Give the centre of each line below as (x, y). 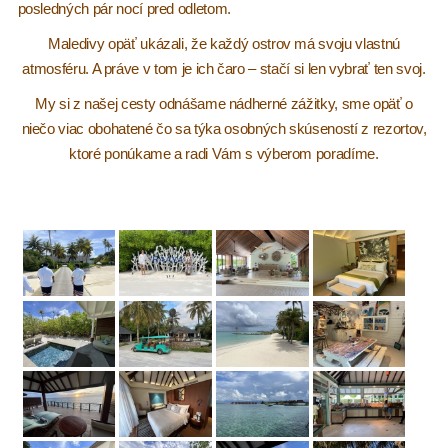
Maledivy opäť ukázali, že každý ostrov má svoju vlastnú (224, 44)
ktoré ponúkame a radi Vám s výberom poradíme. (224, 154)
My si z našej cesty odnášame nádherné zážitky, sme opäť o (224, 104)
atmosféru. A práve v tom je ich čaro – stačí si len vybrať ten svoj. (224, 69)
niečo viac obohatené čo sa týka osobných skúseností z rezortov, (224, 129)
